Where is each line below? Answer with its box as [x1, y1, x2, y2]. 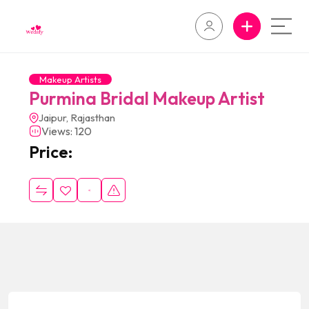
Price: [29, 141, 72, 162]
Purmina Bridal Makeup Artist [29, 88, 265, 110]
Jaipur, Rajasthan [39, 111, 115, 124]
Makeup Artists [39, 74, 101, 85]
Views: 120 [41, 124, 92, 138]
